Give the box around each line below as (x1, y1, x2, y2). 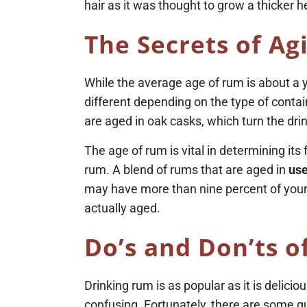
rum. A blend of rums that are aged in (84, 162, 289, 177)
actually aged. (84, 201, 161, 216)
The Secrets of (84, 28, 269, 61)
